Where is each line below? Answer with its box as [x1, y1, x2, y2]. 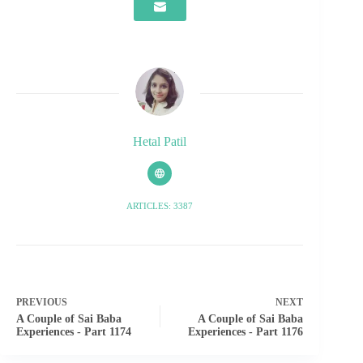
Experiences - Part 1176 [188, 325, 304, 338]
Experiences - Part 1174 [16, 325, 131, 338]
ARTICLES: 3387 [126, 200, 194, 211]
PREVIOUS [16, 296, 67, 308]
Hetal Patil [133, 135, 187, 149]
